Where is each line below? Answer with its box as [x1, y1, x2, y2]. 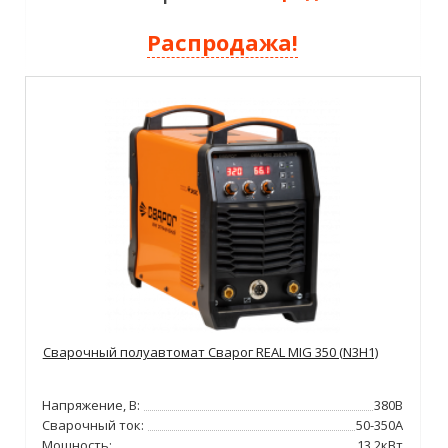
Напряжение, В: [42, 395, 141, 414]
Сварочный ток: [42, 415, 145, 434]
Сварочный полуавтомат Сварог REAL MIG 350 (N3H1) [42, 342, 378, 361]
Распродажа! [147, 26, 299, 57]
